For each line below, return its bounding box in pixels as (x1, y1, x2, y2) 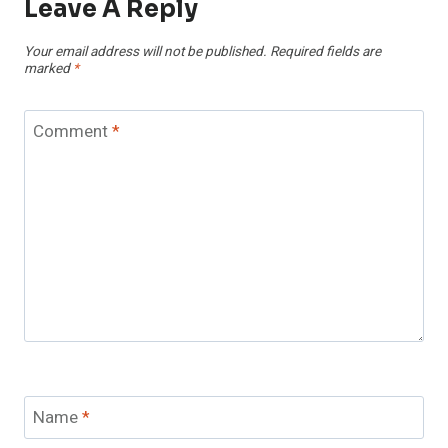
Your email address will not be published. (24, 42, 267, 63)
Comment (32, 119, 112, 145)
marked (24, 59, 73, 80)
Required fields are (270, 42, 381, 63)
